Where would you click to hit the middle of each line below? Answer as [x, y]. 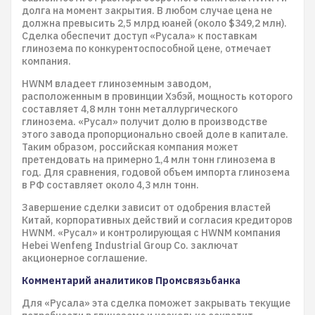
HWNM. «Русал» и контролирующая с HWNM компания [151, 233]
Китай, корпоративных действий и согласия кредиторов [157, 220]
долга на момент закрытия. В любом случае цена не [147, 11]
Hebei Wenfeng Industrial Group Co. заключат [130, 245]
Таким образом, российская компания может [130, 147]
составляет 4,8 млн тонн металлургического [130, 109]
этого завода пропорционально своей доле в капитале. [155, 134]
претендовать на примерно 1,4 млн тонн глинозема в [149, 160]
